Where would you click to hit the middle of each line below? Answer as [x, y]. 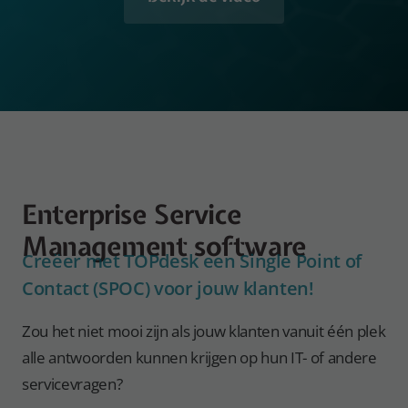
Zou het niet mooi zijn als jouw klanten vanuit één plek [204, 331]
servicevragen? [72, 383]
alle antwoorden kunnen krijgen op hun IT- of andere [199, 357]
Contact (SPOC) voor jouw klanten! [168, 287]
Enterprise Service [132, 214]
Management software [164, 246]
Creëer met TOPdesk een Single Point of [192, 260]
